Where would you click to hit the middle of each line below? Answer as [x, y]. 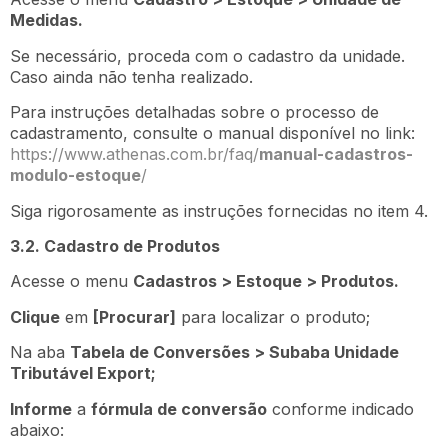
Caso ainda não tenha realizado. [131, 76]
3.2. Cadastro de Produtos [115, 245]
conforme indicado [340, 408]
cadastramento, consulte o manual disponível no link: [212, 133]
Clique [35, 316]
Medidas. [46, 20]
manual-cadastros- [336, 154]
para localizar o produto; [273, 316]
